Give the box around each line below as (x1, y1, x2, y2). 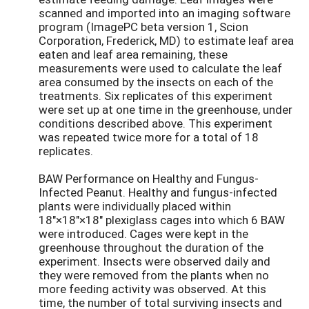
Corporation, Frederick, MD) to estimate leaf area (39, 32, 294, 49)
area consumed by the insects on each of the (39, 74, 273, 90)
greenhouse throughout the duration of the (39, 239, 263, 256)
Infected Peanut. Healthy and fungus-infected (39, 184, 277, 201)
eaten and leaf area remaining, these (39, 46, 228, 63)
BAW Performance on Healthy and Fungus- (39, 170, 259, 187)
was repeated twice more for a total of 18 (39, 129, 259, 146)
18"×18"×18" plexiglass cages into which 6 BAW (39, 212, 285, 228)
